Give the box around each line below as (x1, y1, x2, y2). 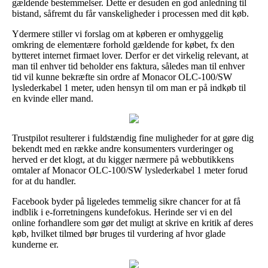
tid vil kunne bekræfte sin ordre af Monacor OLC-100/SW (12, 71, 232, 82)
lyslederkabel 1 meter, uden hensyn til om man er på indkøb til (12, 82, 246, 93)
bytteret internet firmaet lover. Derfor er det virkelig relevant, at (12, 50, 248, 60)
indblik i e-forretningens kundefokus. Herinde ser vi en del (12, 206, 232, 217)
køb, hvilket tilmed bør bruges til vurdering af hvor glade (12, 228, 226, 239)
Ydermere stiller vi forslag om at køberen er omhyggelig (12, 28, 223, 39)
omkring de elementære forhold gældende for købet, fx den (12, 39, 234, 50)
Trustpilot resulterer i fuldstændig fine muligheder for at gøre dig (12, 132, 254, 143)
